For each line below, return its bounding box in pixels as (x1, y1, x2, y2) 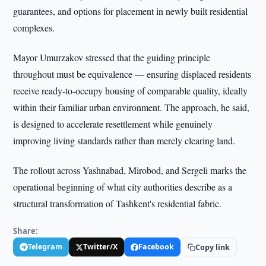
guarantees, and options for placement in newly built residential (13, 5, 248, 17)
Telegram (28, 242, 63, 252)
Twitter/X (83, 242, 118, 252)
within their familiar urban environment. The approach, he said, (13, 101, 250, 113)
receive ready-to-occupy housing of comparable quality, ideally (13, 84, 248, 97)
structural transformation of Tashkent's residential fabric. (13, 197, 222, 210)
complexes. (13, 21, 55, 34)
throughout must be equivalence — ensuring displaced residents (13, 68, 252, 80)
